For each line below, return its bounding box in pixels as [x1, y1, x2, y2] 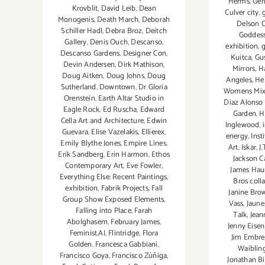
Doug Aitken [62, 69, 104, 82]
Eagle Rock [63, 103, 100, 116]
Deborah [141, 13, 170, 26]
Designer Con [122, 47, 167, 60]
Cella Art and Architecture [60, 114, 144, 127]
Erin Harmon [106, 148, 148, 161]
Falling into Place [76, 204, 131, 217]
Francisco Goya [59, 249, 109, 262]
